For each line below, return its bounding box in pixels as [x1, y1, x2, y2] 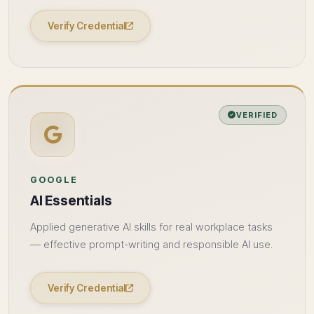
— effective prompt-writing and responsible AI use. [30, 238, 273, 251]
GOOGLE [30, 175, 78, 185]
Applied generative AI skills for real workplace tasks [30, 221, 273, 233]
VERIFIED [236, 110, 278, 120]
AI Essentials [30, 192, 112, 209]
